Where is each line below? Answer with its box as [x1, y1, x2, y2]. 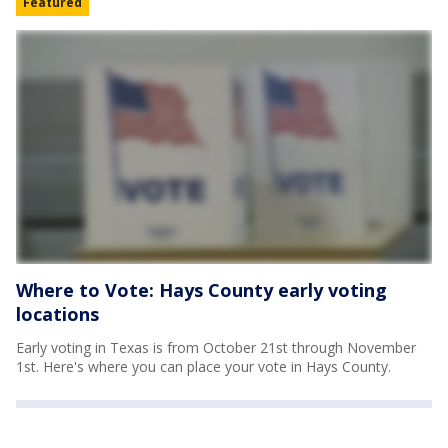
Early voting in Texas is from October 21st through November [16, 338, 416, 358]
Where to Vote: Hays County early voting [16, 278, 387, 303]
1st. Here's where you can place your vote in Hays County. [16, 357, 391, 377]
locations [16, 302, 99, 327]
